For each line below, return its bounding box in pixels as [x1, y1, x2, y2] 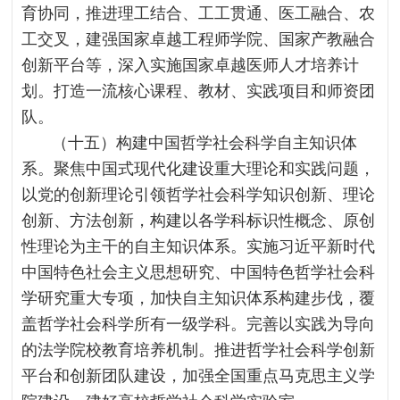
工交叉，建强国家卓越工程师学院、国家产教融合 [21, 30, 376, 48]
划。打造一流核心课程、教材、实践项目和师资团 [21, 82, 376, 100]
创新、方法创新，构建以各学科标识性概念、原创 [21, 212, 376, 229]
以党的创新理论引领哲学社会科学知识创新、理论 [21, 186, 376, 204]
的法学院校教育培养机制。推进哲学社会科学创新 [21, 341, 376, 359]
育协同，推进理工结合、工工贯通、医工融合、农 [21, 4, 376, 22]
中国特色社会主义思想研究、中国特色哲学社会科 [21, 263, 376, 281]
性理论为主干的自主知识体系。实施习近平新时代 [21, 237, 376, 255]
